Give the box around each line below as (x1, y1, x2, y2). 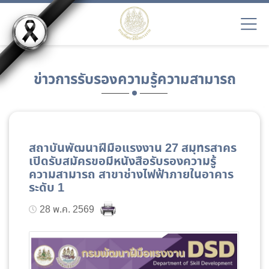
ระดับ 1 (29, 179, 65, 197)
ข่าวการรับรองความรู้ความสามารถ (33, 69, 236, 91)
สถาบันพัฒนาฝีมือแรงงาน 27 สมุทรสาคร (29, 139, 237, 157)
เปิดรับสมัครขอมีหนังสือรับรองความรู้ (29, 153, 217, 171)
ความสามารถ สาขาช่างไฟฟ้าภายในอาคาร (29, 166, 234, 184)
